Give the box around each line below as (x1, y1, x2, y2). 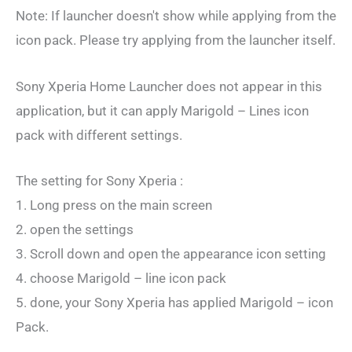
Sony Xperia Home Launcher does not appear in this (16, 78, 322, 94)
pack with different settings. (16, 126, 182, 143)
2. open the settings (16, 221, 134, 237)
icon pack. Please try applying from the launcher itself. (16, 32, 335, 49)
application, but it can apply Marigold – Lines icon (16, 102, 309, 119)
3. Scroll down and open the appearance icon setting (16, 245, 326, 262)
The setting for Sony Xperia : (16, 172, 183, 189)
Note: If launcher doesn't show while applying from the (16, 8, 336, 24)
